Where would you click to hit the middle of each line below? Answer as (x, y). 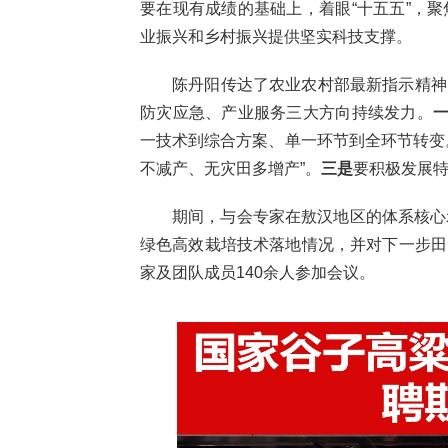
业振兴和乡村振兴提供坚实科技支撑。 (276, 36)
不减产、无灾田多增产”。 (230, 168)
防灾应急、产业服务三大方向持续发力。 (286, 112)
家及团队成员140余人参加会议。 (257, 272)
